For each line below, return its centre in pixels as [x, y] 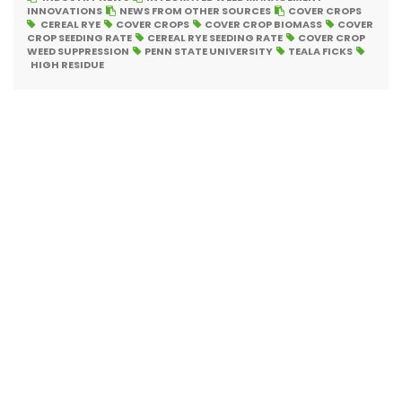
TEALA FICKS [320, 51]
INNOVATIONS [65, 11]
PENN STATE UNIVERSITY [209, 51]
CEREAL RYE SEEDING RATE [215, 38]
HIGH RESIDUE [67, 65]
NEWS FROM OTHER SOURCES [195, 11]
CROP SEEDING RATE [79, 38]
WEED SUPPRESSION [78, 51]
